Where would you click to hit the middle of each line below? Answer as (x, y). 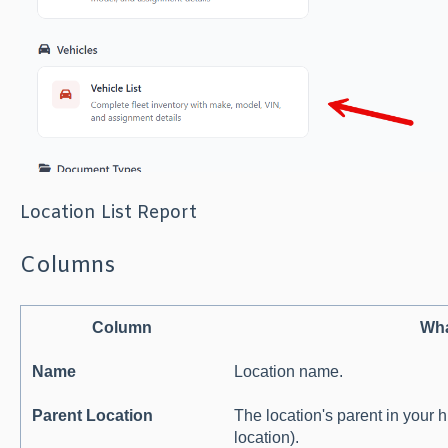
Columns (67, 266)
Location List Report (108, 213)
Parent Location (93, 415)
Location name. (289, 371)
